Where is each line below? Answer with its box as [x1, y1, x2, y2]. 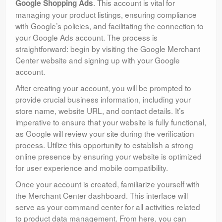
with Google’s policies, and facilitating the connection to [15, 20, 204, 32]
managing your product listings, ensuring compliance [15, 9, 197, 20]
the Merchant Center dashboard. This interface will [15, 190, 188, 201]
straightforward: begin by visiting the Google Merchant [15, 43, 200, 55]
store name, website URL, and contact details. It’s [15, 105, 184, 116]
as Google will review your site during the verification [15, 128, 194, 139]
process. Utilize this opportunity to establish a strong [15, 139, 193, 151]
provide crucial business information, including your [15, 94, 191, 105]
